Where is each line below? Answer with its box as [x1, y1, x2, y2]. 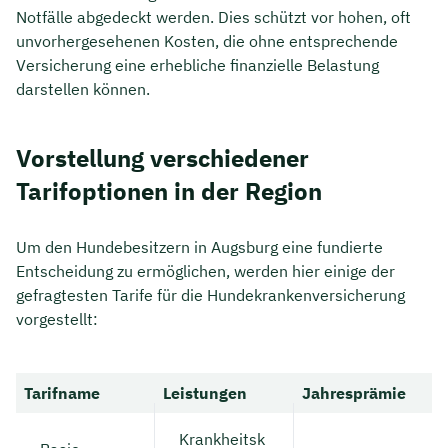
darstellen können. [16, 78, 150, 99]
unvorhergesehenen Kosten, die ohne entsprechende [16, 30, 398, 51]
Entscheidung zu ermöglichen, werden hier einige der [16, 260, 395, 281]
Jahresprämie [302, 382, 406, 403]
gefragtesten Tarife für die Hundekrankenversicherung [16, 284, 405, 305]
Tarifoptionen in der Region [16, 174, 322, 207]
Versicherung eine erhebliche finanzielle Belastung [16, 54, 379, 75]
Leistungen [163, 382, 247, 403]
